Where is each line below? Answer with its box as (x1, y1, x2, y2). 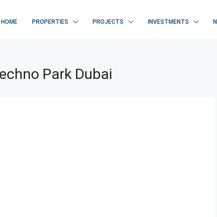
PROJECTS (93, 18, 124, 25)
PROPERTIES (32, 18, 68, 25)
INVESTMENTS (148, 18, 189, 25)
